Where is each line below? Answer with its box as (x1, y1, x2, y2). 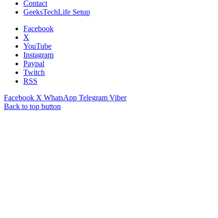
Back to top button (4, 102, 61, 110)
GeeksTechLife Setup (23, 7, 90, 16)
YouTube (23, 41, 52, 50)
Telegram (79, 93, 108, 102)
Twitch (23, 68, 45, 76)
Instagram (23, 50, 54, 59)
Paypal (23, 59, 44, 68)
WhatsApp (44, 93, 77, 102)
